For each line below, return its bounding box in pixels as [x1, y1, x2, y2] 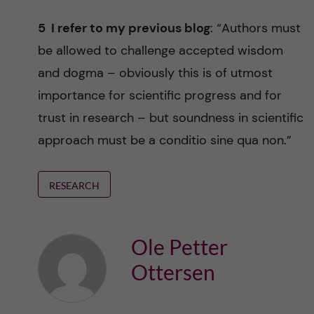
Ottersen [130, 259, 215, 285]
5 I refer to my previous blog [37, 20, 210, 36]
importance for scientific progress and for [37, 87, 282, 104]
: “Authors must [210, 20, 301, 36]
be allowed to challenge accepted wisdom [37, 42, 283, 59]
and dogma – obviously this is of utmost [37, 64, 273, 81]
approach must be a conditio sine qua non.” [37, 132, 292, 149]
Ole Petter [130, 234, 228, 259]
